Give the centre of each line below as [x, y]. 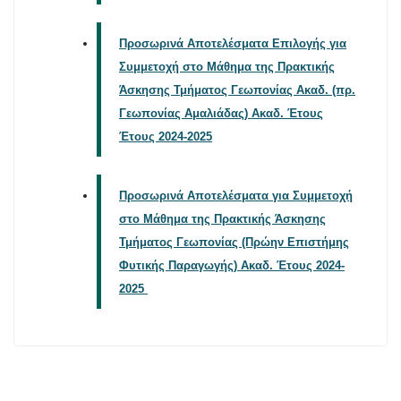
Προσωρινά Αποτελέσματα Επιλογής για [233, 44]
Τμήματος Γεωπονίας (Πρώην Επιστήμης [234, 243]
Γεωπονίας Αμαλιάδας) [185, 114]
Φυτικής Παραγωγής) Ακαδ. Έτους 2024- [232, 266]
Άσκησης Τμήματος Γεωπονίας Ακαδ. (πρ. [237, 90]
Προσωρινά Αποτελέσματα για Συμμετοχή [236, 196]
